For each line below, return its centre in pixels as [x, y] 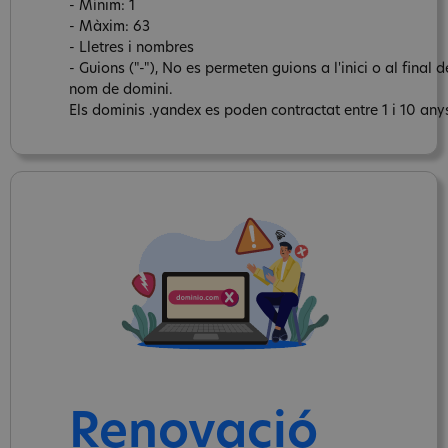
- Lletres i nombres [131, 48]
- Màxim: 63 [109, 27]
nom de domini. [121, 90]
